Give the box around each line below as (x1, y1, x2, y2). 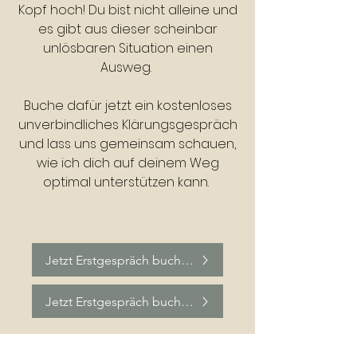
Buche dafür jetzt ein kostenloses (23, 96, 232, 115)
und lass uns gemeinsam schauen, (19, 135, 236, 153)
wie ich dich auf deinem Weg (36, 154, 219, 172)
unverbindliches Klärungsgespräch (18, 116, 237, 134)
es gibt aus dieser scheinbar (37, 20, 218, 38)
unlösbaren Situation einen (42, 39, 213, 57)
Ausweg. (100, 58, 155, 76)
